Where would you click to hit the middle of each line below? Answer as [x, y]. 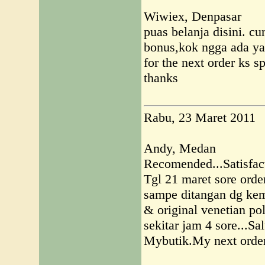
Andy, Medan [180, 148]
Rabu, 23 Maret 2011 [200, 117]
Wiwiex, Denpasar [193, 16]
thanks [161, 78]
